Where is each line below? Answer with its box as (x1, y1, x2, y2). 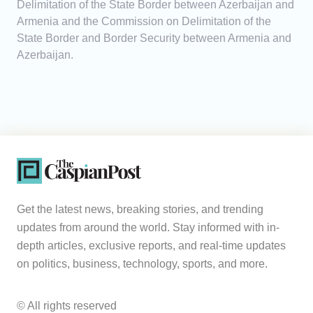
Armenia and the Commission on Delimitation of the (17, 15, 271, 28)
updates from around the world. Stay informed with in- (17, 221, 279, 234)
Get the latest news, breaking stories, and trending (17, 203, 263, 216)
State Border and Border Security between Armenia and (17, 32, 291, 45)
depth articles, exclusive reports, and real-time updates (17, 240, 286, 252)
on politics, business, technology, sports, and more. (17, 258, 268, 270)
